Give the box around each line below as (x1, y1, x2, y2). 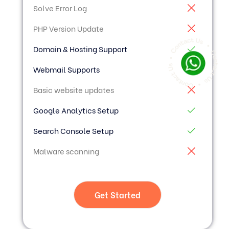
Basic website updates (33, 84, 114, 96)
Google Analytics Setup (33, 104, 119, 116)
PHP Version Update (33, 22, 104, 34)
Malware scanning (33, 145, 100, 157)
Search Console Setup (33, 125, 114, 136)
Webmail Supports (33, 63, 100, 75)
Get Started (95, 189, 141, 201)
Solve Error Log (33, 2, 87, 14)
